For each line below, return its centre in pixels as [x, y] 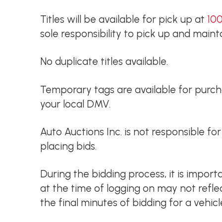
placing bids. [68, 146]
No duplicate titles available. [104, 61]
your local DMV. [75, 104]
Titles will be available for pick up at [123, 19]
